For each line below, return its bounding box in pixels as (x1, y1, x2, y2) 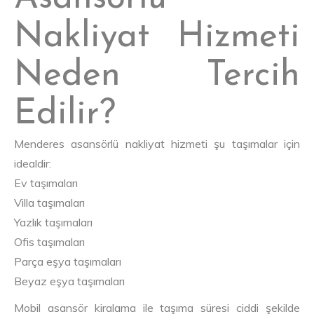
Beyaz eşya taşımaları (14, 274, 125, 289)
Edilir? (14, 97, 116, 133)
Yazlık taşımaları (14, 215, 93, 230)
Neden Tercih (14, 58, 300, 95)
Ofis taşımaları (14, 235, 85, 250)
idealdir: (14, 156, 51, 171)
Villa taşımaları (14, 196, 85, 210)
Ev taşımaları (14, 176, 78, 191)
